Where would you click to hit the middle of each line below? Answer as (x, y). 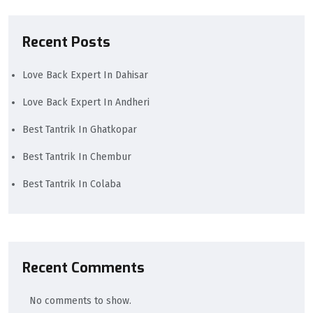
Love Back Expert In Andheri (86, 102)
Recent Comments (83, 268)
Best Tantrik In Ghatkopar (80, 129)
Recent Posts (66, 42)
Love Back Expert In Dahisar (85, 75)
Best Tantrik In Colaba (72, 184)
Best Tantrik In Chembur (77, 156)
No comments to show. (80, 301)
